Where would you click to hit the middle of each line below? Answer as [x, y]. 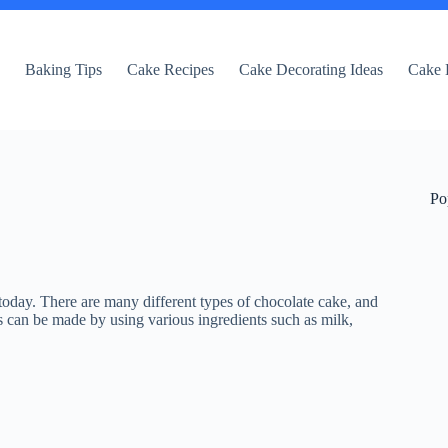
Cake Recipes [171, 69]
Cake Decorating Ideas [311, 69]
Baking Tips [64, 69]
